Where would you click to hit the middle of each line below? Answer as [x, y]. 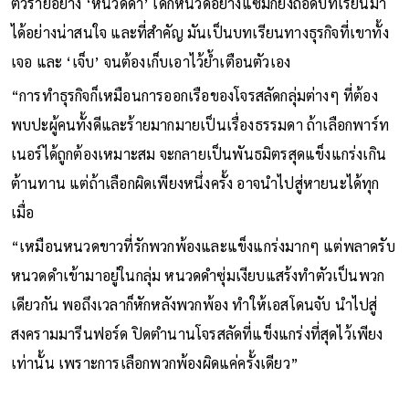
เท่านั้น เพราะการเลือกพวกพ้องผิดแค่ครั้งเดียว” [155, 363]
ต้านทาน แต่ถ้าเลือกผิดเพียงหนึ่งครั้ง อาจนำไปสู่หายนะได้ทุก [195, 184]
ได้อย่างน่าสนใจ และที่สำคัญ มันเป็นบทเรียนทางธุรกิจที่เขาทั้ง [199, 33]
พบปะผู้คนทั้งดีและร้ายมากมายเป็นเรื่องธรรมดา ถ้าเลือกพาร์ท [200, 125]
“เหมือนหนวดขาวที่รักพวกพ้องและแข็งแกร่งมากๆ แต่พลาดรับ [203, 246]
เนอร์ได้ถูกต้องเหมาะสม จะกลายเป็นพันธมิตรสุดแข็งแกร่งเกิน [199, 154]
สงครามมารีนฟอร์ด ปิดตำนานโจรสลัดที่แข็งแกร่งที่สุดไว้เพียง [197, 334]
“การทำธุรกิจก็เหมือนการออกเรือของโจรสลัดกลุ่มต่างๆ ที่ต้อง [194, 96]
